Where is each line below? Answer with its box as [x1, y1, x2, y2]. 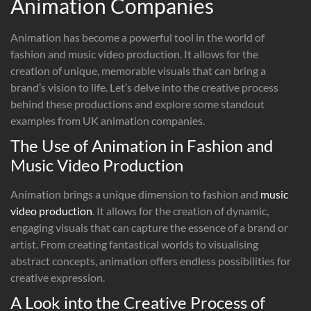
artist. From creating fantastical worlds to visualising [10, 237, 258, 251]
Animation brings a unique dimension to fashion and [10, 187, 260, 201]
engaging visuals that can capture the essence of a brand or [10, 220, 288, 234]
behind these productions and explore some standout [10, 96, 264, 110]
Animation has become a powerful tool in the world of [10, 30, 264, 44]
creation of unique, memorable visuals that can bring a [10, 63, 266, 77]
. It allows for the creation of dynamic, [92, 203, 269, 217]
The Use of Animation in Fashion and [10, 135, 273, 155]
